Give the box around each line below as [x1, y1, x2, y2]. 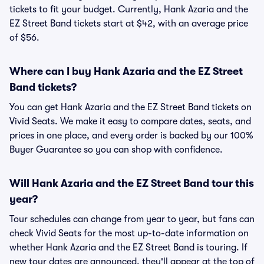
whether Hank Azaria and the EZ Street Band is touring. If [9, 242, 247, 253]
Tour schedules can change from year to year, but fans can [9, 214, 255, 225]
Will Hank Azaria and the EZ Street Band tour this [9, 177, 254, 189]
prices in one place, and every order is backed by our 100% [9, 130, 253, 141]
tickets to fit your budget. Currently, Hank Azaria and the [9, 4, 248, 15]
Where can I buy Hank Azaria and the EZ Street [9, 65, 243, 77]
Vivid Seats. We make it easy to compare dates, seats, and [9, 116, 251, 127]
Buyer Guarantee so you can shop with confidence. [9, 144, 223, 155]
